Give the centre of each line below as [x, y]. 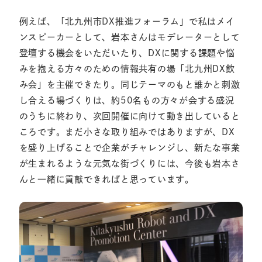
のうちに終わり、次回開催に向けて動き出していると [130, 116]
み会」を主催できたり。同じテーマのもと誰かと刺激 [130, 85]
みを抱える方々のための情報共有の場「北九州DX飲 [127, 69]
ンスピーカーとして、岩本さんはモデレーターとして [130, 37]
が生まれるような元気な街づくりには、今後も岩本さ [130, 164]
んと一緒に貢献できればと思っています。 [106, 180]
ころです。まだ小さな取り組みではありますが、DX [127, 132]
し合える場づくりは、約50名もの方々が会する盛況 [127, 101]
